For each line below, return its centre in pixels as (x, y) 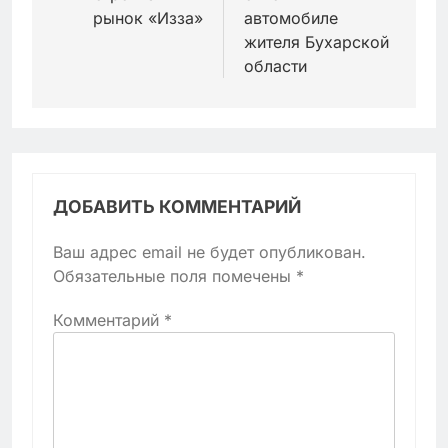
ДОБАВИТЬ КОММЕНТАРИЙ (177, 207)
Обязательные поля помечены (174, 276)
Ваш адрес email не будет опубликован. (209, 252)
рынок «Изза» (148, 18)
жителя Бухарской (316, 42)
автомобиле (291, 18)
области (275, 66)
